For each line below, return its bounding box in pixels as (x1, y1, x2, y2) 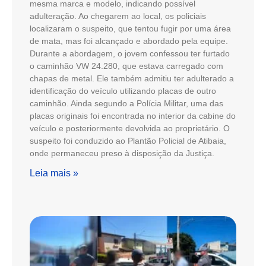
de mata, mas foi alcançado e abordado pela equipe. (30, 36, 228, 46)
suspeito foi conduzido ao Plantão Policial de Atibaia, (30, 135, 226, 145)
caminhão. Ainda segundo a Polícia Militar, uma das (30, 98, 223, 108)
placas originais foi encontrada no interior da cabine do (30, 110, 236, 121)
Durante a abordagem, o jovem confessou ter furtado (30, 48, 230, 58)
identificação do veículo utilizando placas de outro (30, 85, 216, 96)
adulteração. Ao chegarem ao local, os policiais (30, 11, 206, 21)
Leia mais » (30, 167, 78, 178)
